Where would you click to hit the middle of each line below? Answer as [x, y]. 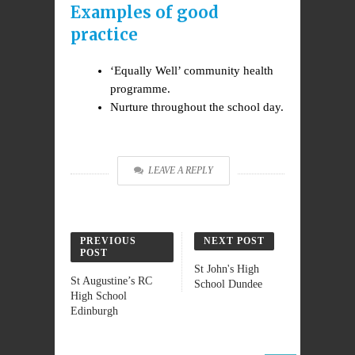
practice [104, 34]
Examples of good [145, 12]
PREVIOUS [108, 241]
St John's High [226, 269]
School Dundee [228, 284]
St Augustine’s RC [111, 281]
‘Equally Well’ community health [192, 71]
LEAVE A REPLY [181, 170]
